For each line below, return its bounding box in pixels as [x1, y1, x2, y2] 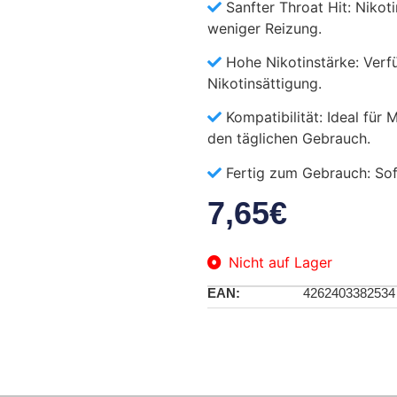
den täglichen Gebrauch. [207, 129, 370, 148]
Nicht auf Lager [229, 253, 332, 271]
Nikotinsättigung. [207, 74, 322, 92]
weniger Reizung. [207, 19, 322, 37]
